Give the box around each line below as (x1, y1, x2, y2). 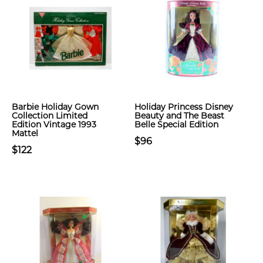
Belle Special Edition (134, 119, 218, 130)
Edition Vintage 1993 (12, 119, 96, 130)
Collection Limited (12, 110, 87, 121)
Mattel (12, 128, 38, 139)
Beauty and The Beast (134, 110, 224, 121)
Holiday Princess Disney (134, 102, 233, 112)
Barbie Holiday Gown (12, 102, 99, 112)
